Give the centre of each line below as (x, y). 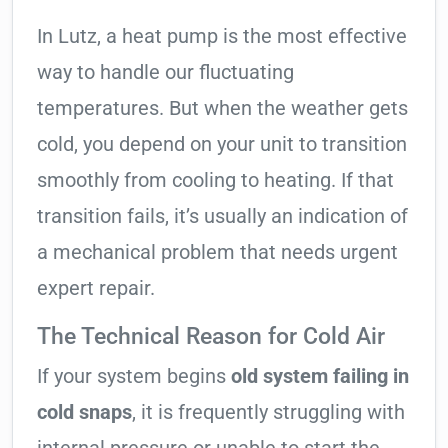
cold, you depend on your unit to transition (222, 144)
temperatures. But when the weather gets (222, 108)
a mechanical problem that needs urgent (217, 252)
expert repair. (96, 288)
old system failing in (320, 376)
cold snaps (84, 412)
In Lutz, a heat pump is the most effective (222, 36)
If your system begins (134, 376)
